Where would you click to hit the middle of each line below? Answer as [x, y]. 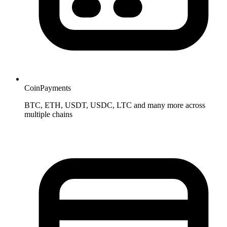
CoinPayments [48, 88]
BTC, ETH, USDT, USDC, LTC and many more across [115, 105]
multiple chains [48, 115]
